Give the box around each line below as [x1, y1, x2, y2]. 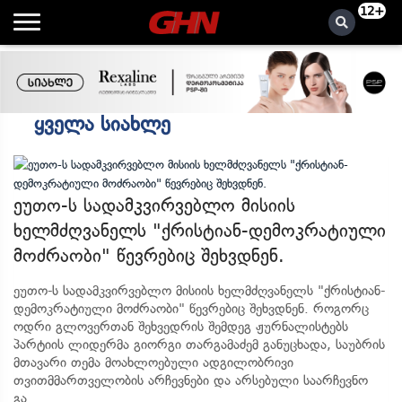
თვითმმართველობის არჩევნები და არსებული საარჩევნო [13, 372, 368, 389]
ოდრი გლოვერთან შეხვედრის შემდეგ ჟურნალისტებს [13, 319, 348, 335]
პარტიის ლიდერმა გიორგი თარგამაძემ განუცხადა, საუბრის [13, 336, 385, 353]
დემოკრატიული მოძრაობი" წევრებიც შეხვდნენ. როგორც [13, 301, 369, 317]
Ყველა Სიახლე [34, 112, 170, 136]
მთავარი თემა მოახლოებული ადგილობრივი [13, 354, 293, 371]
